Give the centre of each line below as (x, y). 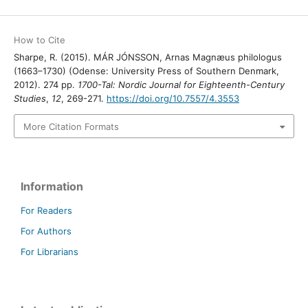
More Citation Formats (71, 126)
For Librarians (49, 251)
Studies (30, 99)
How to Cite (39, 40)
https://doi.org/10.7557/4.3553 (173, 99)
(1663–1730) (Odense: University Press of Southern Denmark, (146, 71)
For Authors (46, 231)
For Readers (46, 210)
